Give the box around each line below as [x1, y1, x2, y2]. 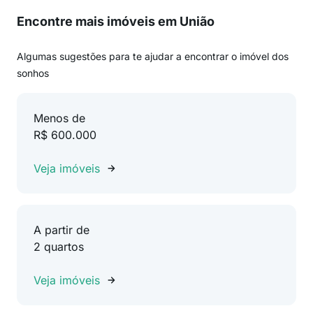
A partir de [34, 223, 89, 237]
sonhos [17, 67, 49, 79]
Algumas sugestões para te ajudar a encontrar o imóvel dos [17, 50, 289, 62]
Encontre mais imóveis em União [17, 14, 214, 29]
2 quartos [34, 240, 84, 254]
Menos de [34, 111, 85, 125]
